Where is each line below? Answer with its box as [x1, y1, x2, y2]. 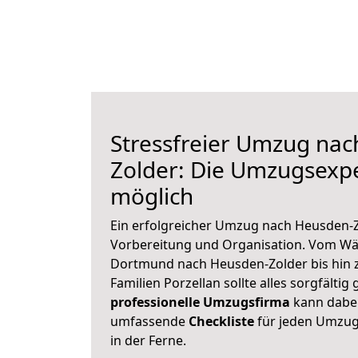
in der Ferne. [110, 332, 186, 349]
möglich [110, 181, 193, 211]
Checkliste [189, 312, 254, 330]
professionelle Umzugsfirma [110, 293, 290, 311]
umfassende [110, 312, 189, 330]
